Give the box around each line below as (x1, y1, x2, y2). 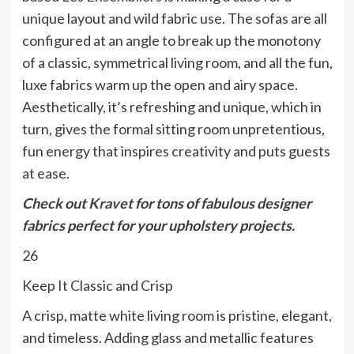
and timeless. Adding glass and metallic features (21, 329, 314, 347)
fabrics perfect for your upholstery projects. (21, 217, 295, 235)
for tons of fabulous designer (132, 194, 311, 213)
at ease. (21, 164, 70, 183)
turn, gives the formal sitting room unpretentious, (21, 120, 325, 138)
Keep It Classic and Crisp (21, 277, 173, 295)
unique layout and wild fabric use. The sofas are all (21, 9, 327, 28)
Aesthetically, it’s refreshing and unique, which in (21, 98, 322, 116)
